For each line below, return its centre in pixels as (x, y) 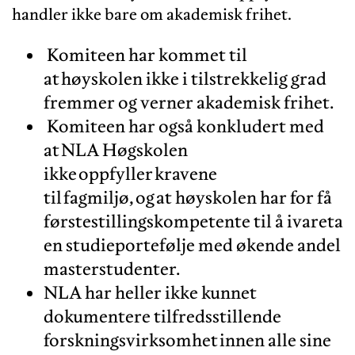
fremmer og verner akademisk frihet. (190, 102)
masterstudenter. (116, 268)
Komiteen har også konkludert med (184, 126)
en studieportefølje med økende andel (192, 244)
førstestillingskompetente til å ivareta (193, 221)
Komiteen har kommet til (145, 54)
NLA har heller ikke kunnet (150, 292)
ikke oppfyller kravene (130, 173)
